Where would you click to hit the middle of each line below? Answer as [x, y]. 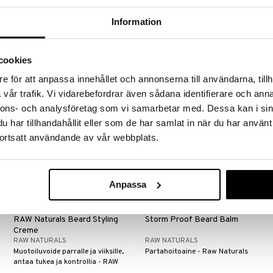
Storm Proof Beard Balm [192, 219]
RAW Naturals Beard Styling [66, 219]
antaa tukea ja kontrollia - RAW [66, 262]
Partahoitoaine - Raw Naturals [197, 251]
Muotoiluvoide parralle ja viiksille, [69, 251]
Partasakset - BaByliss [52, 23]
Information [136, 22]
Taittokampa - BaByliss [185, 23]
